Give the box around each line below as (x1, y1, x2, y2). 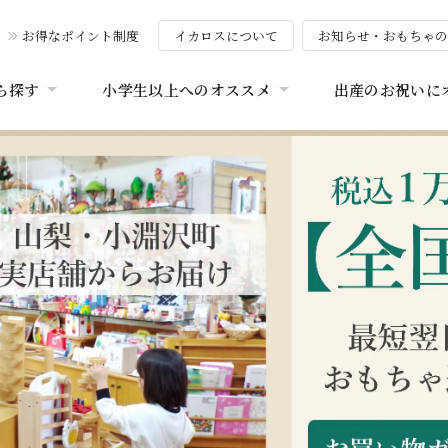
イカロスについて (173, 27, 278, 45)
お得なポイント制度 (22, 27, 140, 45)
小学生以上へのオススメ (102, 80, 271, 100)
